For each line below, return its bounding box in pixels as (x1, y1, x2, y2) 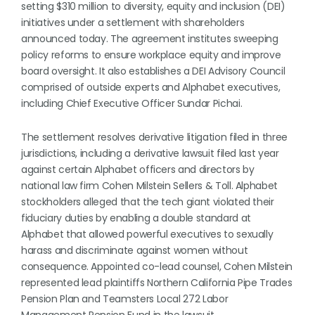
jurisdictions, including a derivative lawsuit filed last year (21, 146, 279, 160)
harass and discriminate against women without (21, 243, 248, 257)
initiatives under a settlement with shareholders (21, 15, 245, 30)
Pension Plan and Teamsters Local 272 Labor (21, 292, 229, 306)
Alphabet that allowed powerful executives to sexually (21, 227, 274, 241)
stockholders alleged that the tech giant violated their (21, 195, 274, 209)
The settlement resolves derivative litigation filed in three (21, 130, 288, 144)
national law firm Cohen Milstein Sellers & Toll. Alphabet (21, 179, 278, 193)
